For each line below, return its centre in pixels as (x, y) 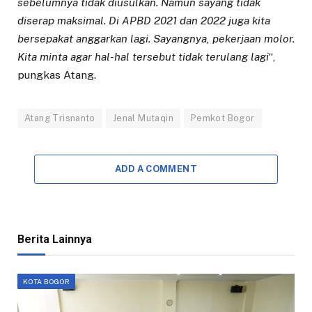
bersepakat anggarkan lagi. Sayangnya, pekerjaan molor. (156, 39)
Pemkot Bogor (223, 118)
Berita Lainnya (55, 240)
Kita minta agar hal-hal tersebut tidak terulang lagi (143, 57)
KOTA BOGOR (46, 282)
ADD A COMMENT (156, 169)
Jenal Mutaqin (143, 118)
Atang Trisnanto (60, 118)
